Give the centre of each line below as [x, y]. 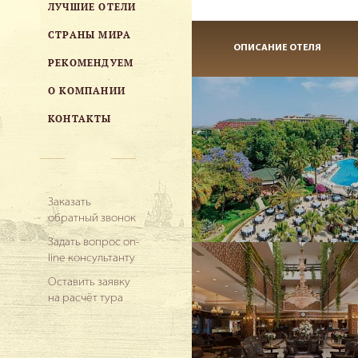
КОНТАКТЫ [80, 118]
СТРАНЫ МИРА [90, 34]
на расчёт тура [86, 298]
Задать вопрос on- [93, 243]
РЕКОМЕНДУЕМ [91, 62]
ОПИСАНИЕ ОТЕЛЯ [277, 48]
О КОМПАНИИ [87, 90]
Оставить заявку [89, 282]
